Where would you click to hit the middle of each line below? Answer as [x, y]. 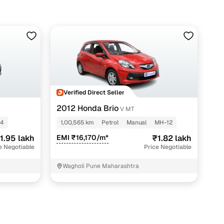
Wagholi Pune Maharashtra [100, 166]
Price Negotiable [168, 147]
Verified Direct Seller [94, 92]
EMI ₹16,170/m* [82, 138]
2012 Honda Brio [87, 108]
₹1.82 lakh [172, 138]
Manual [136, 123]
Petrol [110, 123]
